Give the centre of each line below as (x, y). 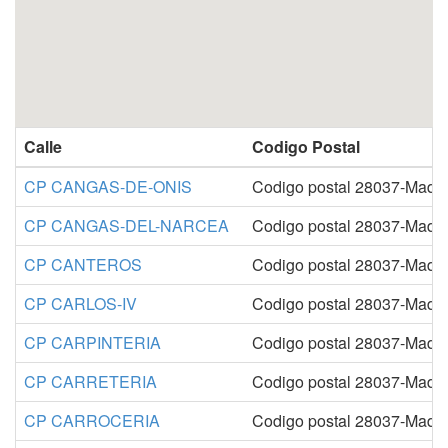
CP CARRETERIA (90, 382)
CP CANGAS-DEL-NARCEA (126, 226)
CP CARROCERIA (92, 421)
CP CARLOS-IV (80, 304)
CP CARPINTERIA (92, 343)
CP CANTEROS (83, 265)
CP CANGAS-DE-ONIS (108, 187)
